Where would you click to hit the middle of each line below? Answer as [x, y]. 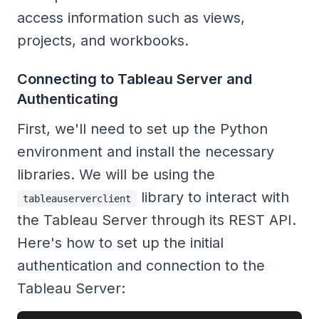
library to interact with [213, 198]
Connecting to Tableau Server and [135, 79]
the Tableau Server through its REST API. [157, 220]
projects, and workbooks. [103, 41]
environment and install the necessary [146, 152]
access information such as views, [131, 18]
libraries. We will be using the [116, 175]
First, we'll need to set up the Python [142, 129]
